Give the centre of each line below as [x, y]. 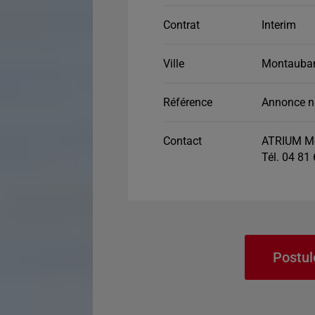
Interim [279, 25]
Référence [188, 102]
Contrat [181, 25]
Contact [182, 141]
